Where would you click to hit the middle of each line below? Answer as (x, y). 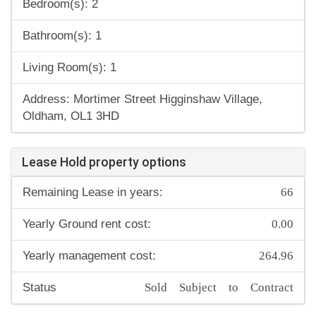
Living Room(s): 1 (69, 68)
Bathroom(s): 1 (62, 36)
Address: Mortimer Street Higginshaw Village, (142, 99)
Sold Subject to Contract (219, 286)
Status (39, 288)
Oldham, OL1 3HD (71, 116)
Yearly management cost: (89, 256)
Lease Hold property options (104, 162)
